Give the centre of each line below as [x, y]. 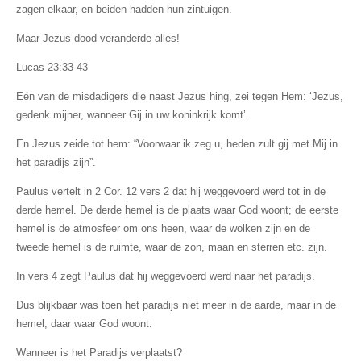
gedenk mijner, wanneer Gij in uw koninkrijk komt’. [132, 114]
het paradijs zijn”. [56, 162]
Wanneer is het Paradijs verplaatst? [99, 352]
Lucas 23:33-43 [52, 67]
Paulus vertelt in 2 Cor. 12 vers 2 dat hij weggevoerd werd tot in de [170, 191]
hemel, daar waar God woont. [84, 323]
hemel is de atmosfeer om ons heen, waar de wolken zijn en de [163, 228]
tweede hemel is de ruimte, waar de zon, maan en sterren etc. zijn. [171, 247]
